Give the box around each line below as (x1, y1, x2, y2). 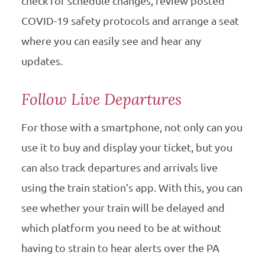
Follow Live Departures (21, 89, 182, 109)
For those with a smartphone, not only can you (21, 121, 243, 133)
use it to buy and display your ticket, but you (21, 141, 232, 153)
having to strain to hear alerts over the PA (21, 241, 219, 254)
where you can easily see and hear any (21, 34, 201, 47)
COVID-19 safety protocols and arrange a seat (21, 14, 239, 27)
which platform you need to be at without (21, 221, 221, 234)
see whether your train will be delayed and (21, 201, 225, 214)
